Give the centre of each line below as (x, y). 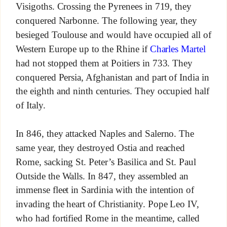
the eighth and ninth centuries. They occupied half (112, 91)
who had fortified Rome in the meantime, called (108, 218)
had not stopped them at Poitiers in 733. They (104, 63)
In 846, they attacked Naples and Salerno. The (105, 134)
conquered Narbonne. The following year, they (106, 21)
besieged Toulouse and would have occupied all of (113, 34)
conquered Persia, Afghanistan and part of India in (112, 77)
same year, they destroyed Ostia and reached (100, 148)
